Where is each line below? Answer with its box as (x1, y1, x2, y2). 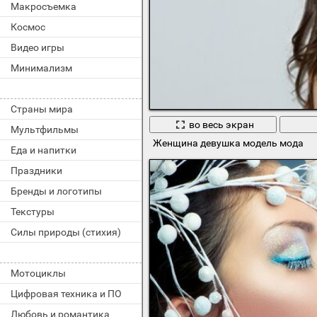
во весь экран (188, 118, 254, 130)
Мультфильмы (11, 124, 79, 135)
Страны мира (11, 103, 73, 115)
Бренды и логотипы (11, 185, 102, 197)
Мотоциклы (11, 267, 66, 279)
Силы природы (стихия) (11, 226, 121, 238)
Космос (11, 21, 45, 33)
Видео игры (11, 42, 64, 53)
